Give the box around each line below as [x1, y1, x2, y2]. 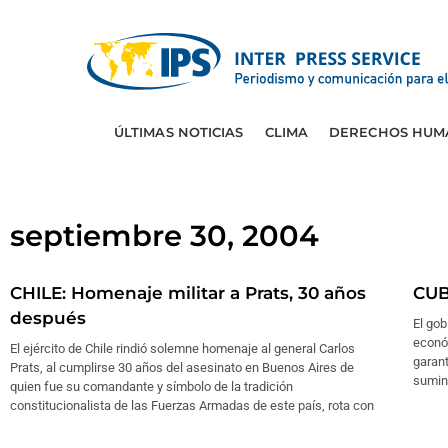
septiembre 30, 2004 [10, 218, 319, 253]
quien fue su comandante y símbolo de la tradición [10, 379, 293, 394]
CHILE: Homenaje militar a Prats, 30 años [10, 283, 366, 303]
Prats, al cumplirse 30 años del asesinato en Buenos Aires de [10, 360, 354, 375]
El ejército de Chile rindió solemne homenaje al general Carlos [10, 341, 355, 356]
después [10, 308, 86, 328]
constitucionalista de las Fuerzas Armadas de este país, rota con [10, 398, 374, 413]
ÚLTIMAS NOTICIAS [113, 124, 244, 140]
